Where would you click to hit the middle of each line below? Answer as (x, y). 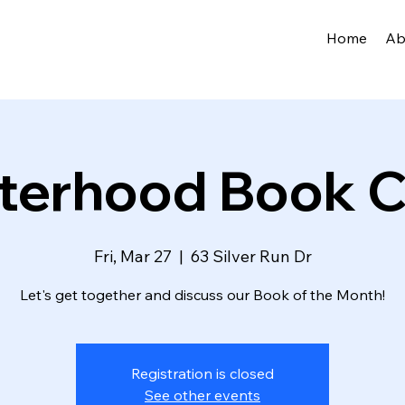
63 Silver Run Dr (251, 256)
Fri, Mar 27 (132, 256)
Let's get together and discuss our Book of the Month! (202, 295)
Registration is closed (202, 373)
